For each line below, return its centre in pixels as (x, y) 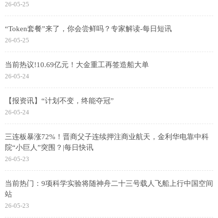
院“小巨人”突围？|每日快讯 (49, 148)
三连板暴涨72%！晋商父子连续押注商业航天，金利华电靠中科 (107, 137)
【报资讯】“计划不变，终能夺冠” (59, 101)
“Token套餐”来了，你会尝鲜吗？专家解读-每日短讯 (88, 29)
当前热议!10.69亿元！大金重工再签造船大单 (77, 65)
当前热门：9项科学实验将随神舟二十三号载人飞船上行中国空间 (109, 184)
